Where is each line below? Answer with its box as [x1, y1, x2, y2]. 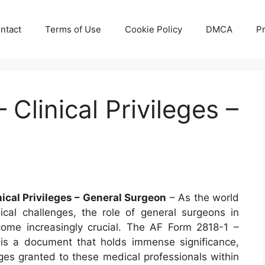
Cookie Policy [125, 24, 182, 35]
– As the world [166, 192, 240, 204]
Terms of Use [45, 24, 101, 35]
